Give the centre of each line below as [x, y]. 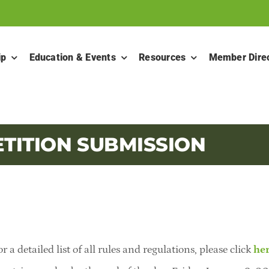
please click [226, 249]
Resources [162, 58]
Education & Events [72, 58]
